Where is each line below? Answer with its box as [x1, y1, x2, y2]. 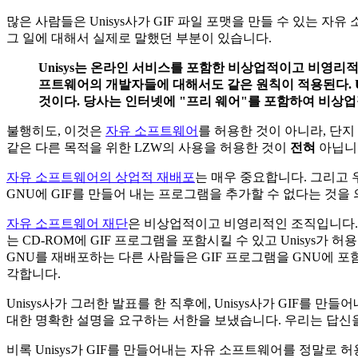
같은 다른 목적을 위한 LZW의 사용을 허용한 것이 [6, 140, 290, 154]
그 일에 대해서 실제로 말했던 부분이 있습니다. [6, 30, 272, 45]
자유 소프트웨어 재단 [6, 216, 128, 230]
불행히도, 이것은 [6, 123, 105, 137]
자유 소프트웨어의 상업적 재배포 [6, 169, 195, 184]
